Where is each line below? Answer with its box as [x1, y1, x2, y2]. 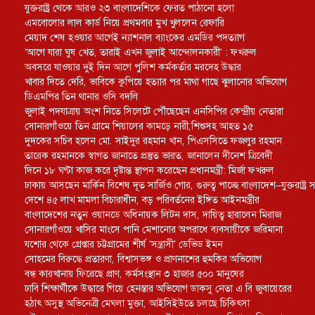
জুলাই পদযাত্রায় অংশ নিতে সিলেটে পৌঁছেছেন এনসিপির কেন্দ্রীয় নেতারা [25, 105, 283, 117]
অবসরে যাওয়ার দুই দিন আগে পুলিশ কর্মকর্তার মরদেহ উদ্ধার [25, 60, 241, 73]
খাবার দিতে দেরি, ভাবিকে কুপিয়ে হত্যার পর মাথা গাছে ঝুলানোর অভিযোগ [25, 75, 287, 88]
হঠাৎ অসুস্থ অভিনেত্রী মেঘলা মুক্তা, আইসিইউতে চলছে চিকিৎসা [25, 297, 250, 309]
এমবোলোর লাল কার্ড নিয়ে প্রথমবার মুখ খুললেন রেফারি [25, 16, 224, 29]
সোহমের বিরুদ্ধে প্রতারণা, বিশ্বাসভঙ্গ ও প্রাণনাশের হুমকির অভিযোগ [25, 252, 262, 265]
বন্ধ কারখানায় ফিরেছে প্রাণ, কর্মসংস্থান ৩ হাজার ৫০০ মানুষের [25, 267, 244, 280]
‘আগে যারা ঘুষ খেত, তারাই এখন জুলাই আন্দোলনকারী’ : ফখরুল [25, 46, 257, 58]
